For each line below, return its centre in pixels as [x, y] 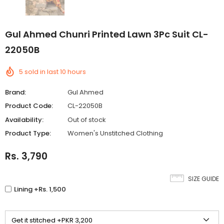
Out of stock [87, 119]
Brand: [15, 92]
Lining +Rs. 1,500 [40, 189]
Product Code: [29, 106]
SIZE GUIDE [203, 178]
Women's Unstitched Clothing [115, 133]
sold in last [42, 71]
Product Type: [28, 133]
